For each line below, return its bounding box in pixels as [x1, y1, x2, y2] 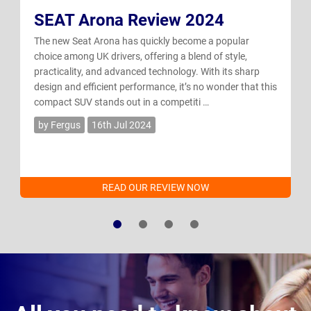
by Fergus [38, 119, 81, 131]
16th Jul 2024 [92, 119, 151, 131]
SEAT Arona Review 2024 [34, 10, 224, 30]
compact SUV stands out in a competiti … [34, 96, 209, 108]
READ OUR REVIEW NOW [102, 181, 209, 193]
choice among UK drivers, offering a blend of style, [34, 50, 247, 62]
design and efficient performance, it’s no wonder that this [34, 81, 277, 92]
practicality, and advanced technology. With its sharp [34, 65, 260, 77]
